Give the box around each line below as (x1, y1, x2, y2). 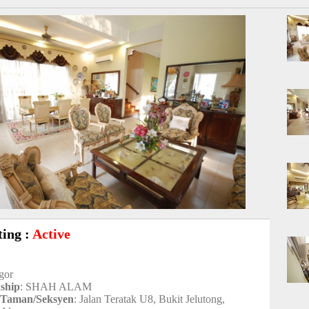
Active (32, 226, 71, 241)
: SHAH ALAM (20, 281, 92, 292)
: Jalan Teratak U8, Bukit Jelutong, (74, 293, 226, 305)
